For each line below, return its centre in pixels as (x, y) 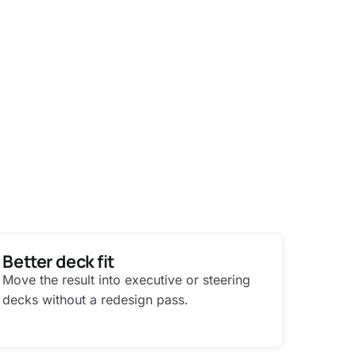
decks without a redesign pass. (96, 299)
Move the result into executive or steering (127, 279)
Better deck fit (58, 261)
